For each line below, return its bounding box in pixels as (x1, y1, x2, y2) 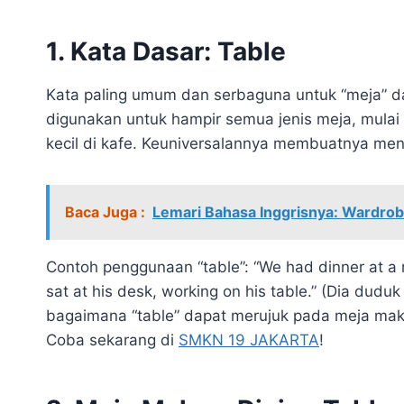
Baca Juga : (65, 202, 145, 221)
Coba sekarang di (46, 330, 179, 349)
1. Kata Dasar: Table (46, 35, 286, 67)
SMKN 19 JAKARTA (179, 330, 319, 349)
